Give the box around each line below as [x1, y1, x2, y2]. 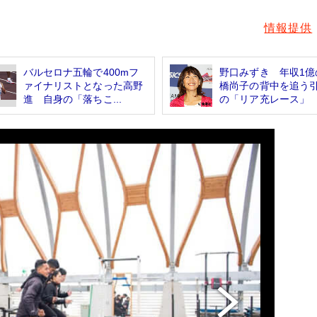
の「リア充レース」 [219, 93, 310, 105]
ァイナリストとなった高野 [23, 79, 144, 91]
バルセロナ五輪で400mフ [23, 66, 139, 78]
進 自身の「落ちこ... [23, 93, 122, 105]
